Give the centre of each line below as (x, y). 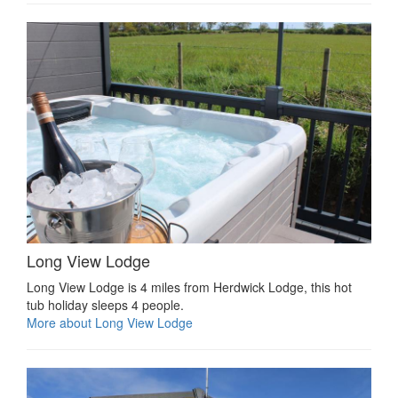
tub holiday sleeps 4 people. (105, 305)
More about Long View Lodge (110, 323)
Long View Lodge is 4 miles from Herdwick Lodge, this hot (189, 287)
